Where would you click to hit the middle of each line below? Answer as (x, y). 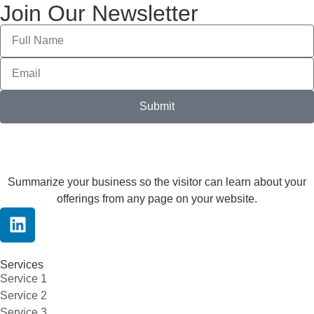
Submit (157, 107)
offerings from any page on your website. (157, 198)
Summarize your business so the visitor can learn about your (157, 182)
